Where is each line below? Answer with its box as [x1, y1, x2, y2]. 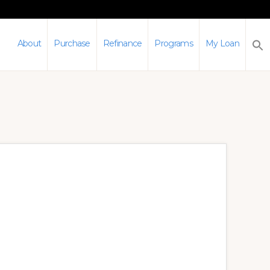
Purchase [54, 38, 90, 49]
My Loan [205, 38, 239, 49]
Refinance [102, 38, 142, 49]
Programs [154, 38, 193, 49]
